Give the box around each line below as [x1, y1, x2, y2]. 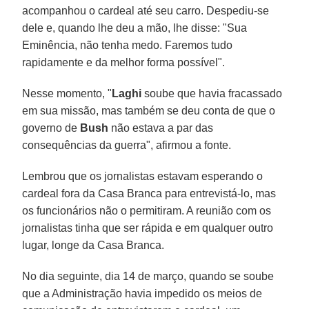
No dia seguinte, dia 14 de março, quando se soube [22, 270, 275, 282]
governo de [22, 121, 81, 134]
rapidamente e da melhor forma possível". [22, 56, 226, 68]
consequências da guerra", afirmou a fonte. [22, 139, 232, 151]
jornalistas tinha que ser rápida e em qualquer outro [22, 221, 274, 234]
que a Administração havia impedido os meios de [22, 287, 263, 299]
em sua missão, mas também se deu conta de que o [22, 104, 276, 117]
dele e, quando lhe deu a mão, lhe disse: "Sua [22, 21, 248, 34]
